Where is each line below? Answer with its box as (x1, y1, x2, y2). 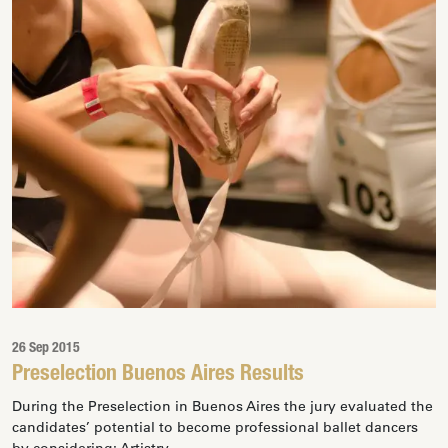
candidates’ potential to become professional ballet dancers (12, 418, 418, 436)
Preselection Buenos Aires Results (12, 364, 304, 386)
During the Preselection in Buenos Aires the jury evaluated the (12, 397, 433, 415)
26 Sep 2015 (12, 342, 80, 356)
